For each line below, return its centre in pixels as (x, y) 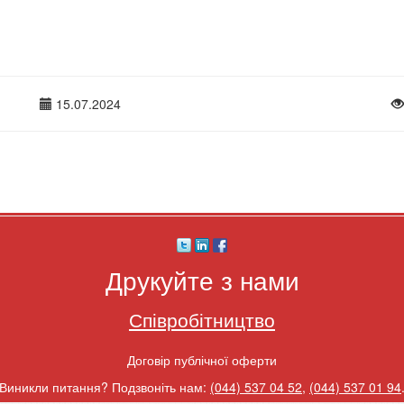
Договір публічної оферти (202, 360)
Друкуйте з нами (202, 280)
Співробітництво (202, 320)
